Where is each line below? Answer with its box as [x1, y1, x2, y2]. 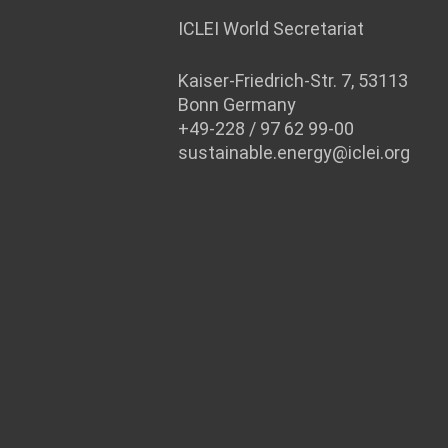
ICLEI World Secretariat [178, 18, 364, 39]
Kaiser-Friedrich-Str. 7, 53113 [178, 70, 408, 91]
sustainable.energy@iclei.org [178, 142, 410, 163]
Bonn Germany [178, 94, 296, 115]
